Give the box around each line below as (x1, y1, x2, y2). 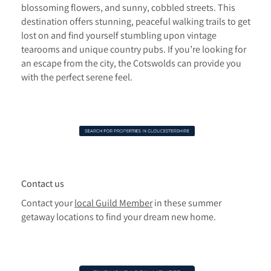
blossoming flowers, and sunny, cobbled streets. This (21, 1, 235, 14)
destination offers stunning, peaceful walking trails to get (21, 15, 250, 28)
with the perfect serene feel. (21, 71, 134, 83)
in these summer (152, 196, 221, 209)
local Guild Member (74, 196, 152, 209)
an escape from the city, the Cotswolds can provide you (21, 57, 241, 70)
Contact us (21, 177, 66, 189)
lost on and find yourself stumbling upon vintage (21, 29, 217, 42)
